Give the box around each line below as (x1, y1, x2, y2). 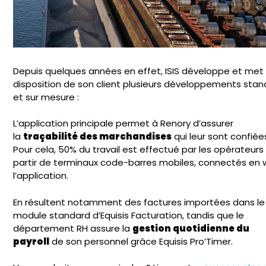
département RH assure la (13, 221, 133, 235)
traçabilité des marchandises (23, 130, 172, 143)
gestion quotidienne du (132, 221, 250, 235)
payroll (13, 235, 50, 248)
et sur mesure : (13, 90, 80, 103)
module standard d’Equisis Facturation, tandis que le (13, 208, 245, 221)
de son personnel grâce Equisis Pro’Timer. (49, 235, 233, 248)
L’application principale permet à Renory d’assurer (13, 117, 234, 130)
